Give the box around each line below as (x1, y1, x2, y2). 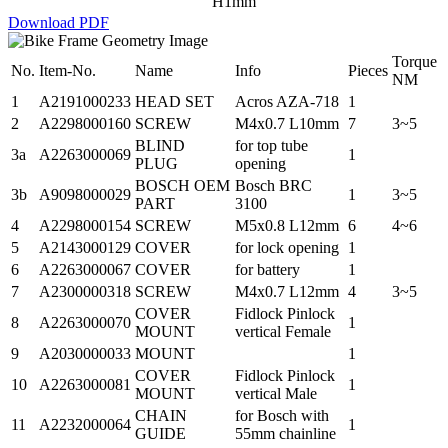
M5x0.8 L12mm (235, 216, 339, 234)
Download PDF (8, 13, 109, 31)
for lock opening (235, 238, 339, 256)
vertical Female (235, 322, 331, 340)
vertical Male (235, 384, 317, 402)
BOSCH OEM (135, 176, 230, 194)
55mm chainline (235, 424, 336, 442)
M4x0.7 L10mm (235, 114, 339, 132)
